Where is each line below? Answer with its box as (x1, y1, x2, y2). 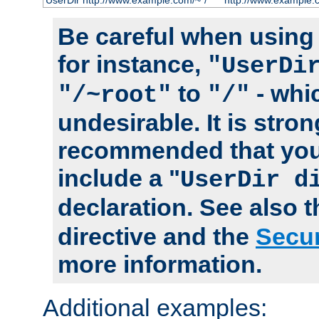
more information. (58, 251, 262, 278)
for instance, (58, 51, 207, 78)
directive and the (58, 223, 256, 251)
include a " (58, 164, 180, 192)
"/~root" (58, 82, 172, 110)
